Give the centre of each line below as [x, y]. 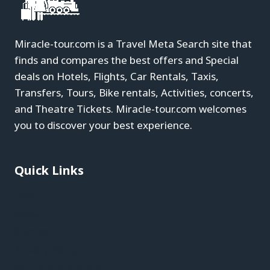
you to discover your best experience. [103, 125]
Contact [33, 231]
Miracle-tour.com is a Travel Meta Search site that [133, 43]
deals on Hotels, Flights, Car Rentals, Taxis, [117, 76]
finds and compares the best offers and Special [127, 60]
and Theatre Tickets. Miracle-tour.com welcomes [130, 108]
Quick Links [49, 170]
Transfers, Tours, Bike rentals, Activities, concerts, [134, 92]
